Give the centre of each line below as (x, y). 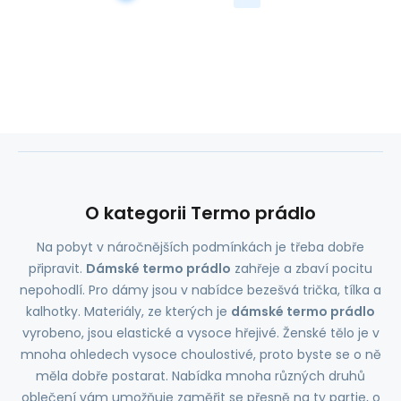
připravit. (57, 269)
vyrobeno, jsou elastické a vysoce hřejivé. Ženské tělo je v (200, 333)
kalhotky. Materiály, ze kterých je (128, 311)
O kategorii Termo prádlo (200, 213)
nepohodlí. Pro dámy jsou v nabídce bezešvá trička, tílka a (200, 290)
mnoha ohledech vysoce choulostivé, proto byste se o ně (200, 354)
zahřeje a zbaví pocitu (302, 269)
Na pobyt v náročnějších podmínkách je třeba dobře (200, 247)
